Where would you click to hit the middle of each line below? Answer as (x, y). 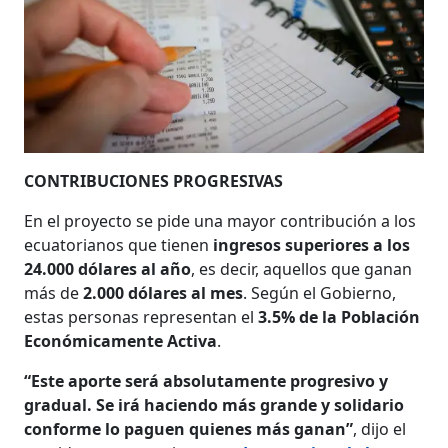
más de (54, 292)
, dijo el (380, 428)
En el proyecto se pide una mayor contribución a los (220, 220)
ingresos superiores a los (312, 244)
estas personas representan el (141, 316)
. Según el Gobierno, (320, 292)
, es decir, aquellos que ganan (302, 268)
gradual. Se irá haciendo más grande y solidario (214, 404)
